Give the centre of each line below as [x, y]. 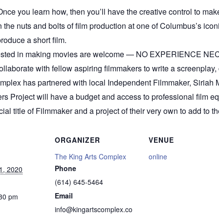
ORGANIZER [77, 140]
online [158, 156]
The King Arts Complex [90, 156]
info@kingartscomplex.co [94, 209]
